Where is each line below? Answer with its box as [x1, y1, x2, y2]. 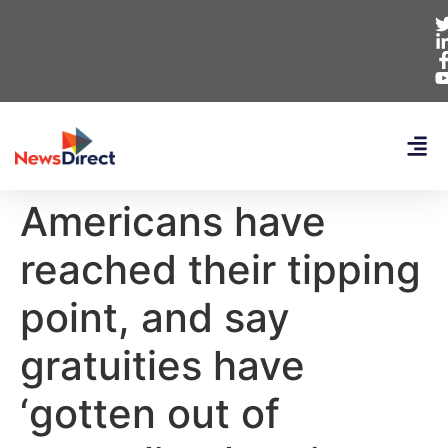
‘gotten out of [20, 389, 280, 438]
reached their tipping [20, 245, 421, 294]
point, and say [20, 293, 290, 342]
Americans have [20, 197, 326, 246]
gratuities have [20, 341, 305, 390]
